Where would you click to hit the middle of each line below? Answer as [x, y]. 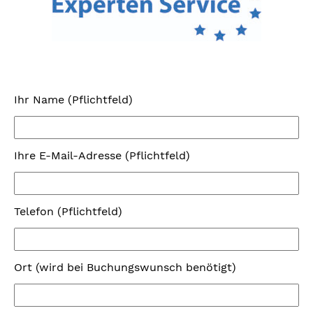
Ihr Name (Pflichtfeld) [73, 99]
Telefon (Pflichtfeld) [68, 211]
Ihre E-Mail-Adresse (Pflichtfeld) [102, 155]
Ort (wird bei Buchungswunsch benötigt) [125, 267]
